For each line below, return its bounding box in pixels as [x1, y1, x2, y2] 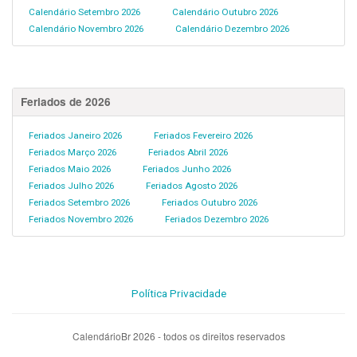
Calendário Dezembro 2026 [175, 22, 289, 34]
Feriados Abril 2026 [148, 146, 228, 158]
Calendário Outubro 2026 [172, 6, 278, 18]
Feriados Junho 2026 [143, 163, 231, 175]
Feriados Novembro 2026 [29, 213, 133, 225]
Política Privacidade [131, 286, 226, 300]
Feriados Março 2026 [29, 146, 116, 158]
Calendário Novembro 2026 [29, 22, 143, 34]
